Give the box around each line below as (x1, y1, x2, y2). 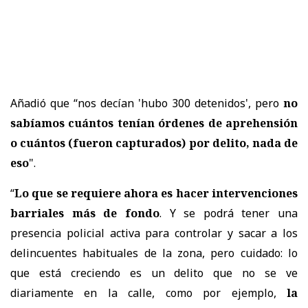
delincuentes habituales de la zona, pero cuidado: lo (10, 245, 298, 261)
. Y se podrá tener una (159, 205, 298, 221)
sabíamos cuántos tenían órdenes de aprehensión (10, 115, 298, 131)
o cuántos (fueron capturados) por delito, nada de (10, 135, 298, 151)
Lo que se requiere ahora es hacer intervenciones (14, 185, 298, 201)
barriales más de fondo (10, 205, 159, 221)
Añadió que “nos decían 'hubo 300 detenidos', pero (10, 95, 283, 111)
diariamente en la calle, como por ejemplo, (10, 285, 287, 300)
